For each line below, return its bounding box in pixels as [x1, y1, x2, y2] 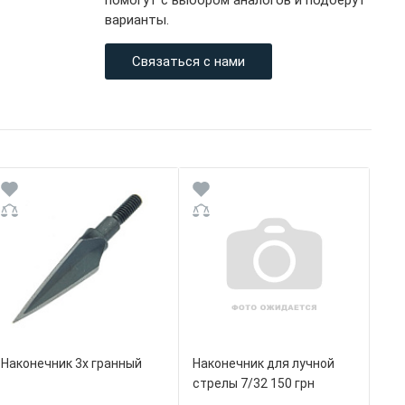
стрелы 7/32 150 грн [192, 376, 315, 391]
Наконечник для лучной [192, 356, 334, 372]
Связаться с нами [132, 53, 245, 71]
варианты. [105, 12, 169, 29]
